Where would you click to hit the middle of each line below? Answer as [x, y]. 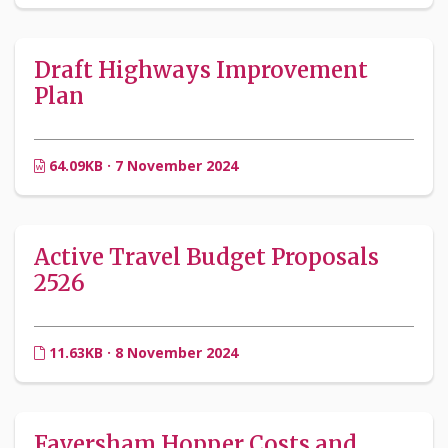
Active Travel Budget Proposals [206, 257]
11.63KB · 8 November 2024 [141, 353]
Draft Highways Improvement [201, 70]
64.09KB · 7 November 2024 [141, 166]
